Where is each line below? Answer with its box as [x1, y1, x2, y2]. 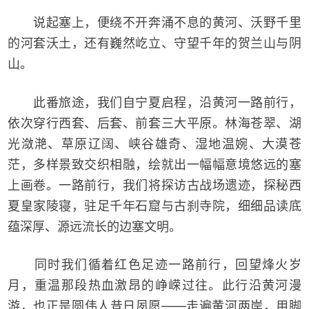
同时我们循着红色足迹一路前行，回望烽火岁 [8, 257, 301, 272]
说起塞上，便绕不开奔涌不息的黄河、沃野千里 [8, 14, 301, 30]
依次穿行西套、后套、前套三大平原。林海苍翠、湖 [8, 115, 301, 130]
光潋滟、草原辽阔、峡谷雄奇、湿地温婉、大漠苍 [8, 136, 301, 151]
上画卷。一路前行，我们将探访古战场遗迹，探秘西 [8, 177, 301, 192]
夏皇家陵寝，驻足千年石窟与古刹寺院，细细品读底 [8, 198, 301, 213]
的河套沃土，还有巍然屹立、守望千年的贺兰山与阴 [8, 35, 301, 50]
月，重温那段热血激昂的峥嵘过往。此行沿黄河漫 [8, 278, 301, 293]
